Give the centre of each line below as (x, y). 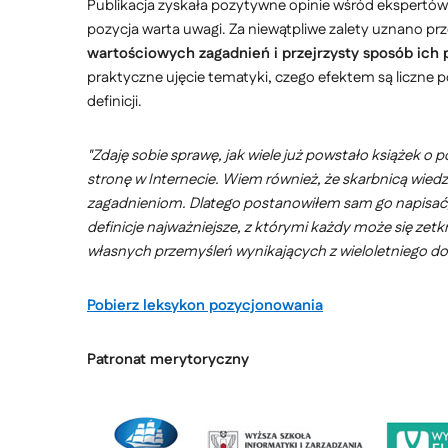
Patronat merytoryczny (168, 359)
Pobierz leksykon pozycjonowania (205, 305)
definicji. (114, 101)
